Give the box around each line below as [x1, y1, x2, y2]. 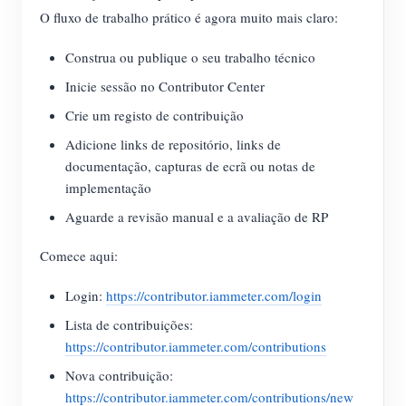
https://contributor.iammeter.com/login [106, 286, 322, 304]
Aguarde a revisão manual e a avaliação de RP [65, 208, 328, 226]
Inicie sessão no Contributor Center [65, 77, 265, 95]
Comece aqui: [40, 246, 118, 265]
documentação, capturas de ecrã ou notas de [65, 157, 315, 175]
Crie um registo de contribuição [65, 106, 244, 124]
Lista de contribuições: [65, 315, 193, 333]
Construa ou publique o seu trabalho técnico [65, 48, 315, 66]
